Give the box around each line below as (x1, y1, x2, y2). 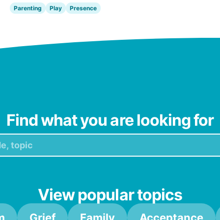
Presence (70, 4, 97, 12)
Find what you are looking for (6, 110, 214, 130)
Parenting (14, 4, 42, 12)
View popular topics (38, 185, 182, 204)
